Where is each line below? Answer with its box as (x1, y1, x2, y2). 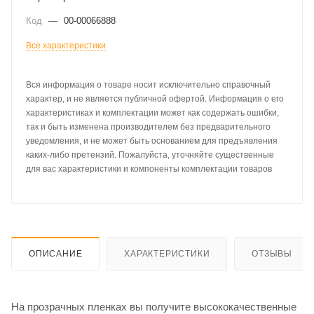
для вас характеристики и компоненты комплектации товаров (26, 164, 272, 174)
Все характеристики (26, 41, 106, 50)
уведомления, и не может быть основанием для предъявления (26, 136, 278, 146)
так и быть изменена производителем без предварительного (26, 122, 271, 132)
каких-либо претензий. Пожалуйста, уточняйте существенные (26, 150, 274, 160)
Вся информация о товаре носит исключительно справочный (26, 80, 271, 90)
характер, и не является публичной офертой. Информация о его (26, 94, 284, 104)
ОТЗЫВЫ (252, 248, 293, 259)
